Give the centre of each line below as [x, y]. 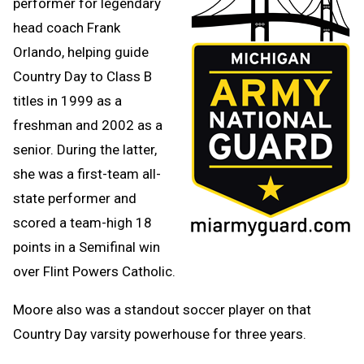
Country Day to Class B [82, 76]
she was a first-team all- [87, 173]
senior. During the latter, [85, 149]
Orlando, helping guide [81, 52]
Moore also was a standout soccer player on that [162, 309]
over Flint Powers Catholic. [96, 271]
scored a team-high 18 [82, 222]
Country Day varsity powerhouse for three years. [161, 334]
